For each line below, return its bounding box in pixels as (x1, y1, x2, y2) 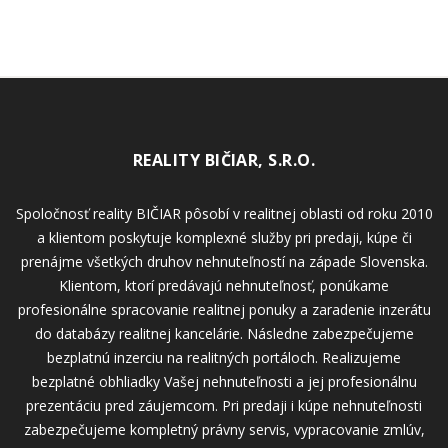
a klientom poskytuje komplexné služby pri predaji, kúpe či (36, 227, 412, 247)
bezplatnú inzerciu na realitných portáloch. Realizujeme (47, 347, 401, 367)
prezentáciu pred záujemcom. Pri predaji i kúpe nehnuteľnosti (26, 395, 422, 415)
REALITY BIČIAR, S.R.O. (132, 148, 316, 171)
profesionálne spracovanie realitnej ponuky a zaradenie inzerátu (17, 299, 431, 319)
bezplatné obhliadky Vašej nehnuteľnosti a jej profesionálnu (31, 371, 417, 391)
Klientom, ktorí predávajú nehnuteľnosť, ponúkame (59, 275, 389, 295)
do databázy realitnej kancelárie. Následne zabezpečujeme (34, 323, 414, 343)
